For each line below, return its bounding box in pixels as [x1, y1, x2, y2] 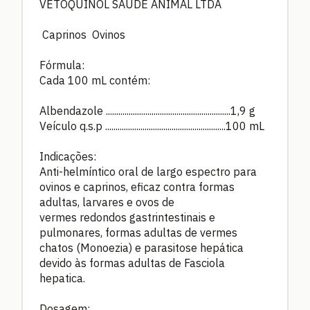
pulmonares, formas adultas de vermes [39, 225, 237, 239]
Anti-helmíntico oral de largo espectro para [39, 164, 257, 179]
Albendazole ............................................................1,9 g [39, 103, 255, 118]
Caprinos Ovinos [39, 27, 125, 42]
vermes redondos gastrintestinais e [39, 210, 215, 224]
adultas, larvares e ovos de [39, 194, 174, 209]
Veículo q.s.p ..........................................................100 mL [39, 118, 264, 133]
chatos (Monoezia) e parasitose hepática [39, 240, 244, 255]
